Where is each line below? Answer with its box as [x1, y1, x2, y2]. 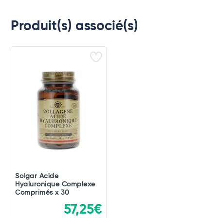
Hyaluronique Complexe [15, 181, 95, 188]
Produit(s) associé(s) [11, 19, 139, 34]
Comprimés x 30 [15, 189, 70, 197]
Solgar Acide [15, 173, 59, 180]
